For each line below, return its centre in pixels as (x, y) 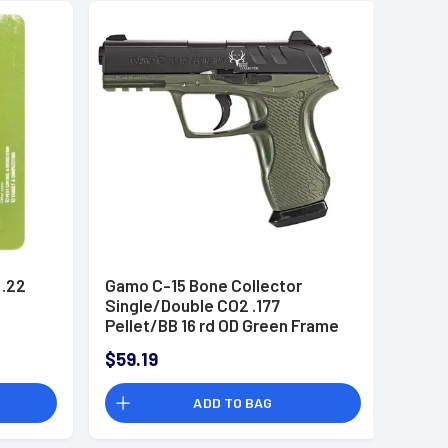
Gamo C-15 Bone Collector (203, 285)
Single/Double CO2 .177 (192, 305)
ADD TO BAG (233, 403)
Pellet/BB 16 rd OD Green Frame (221, 325)
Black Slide (146, 345)
